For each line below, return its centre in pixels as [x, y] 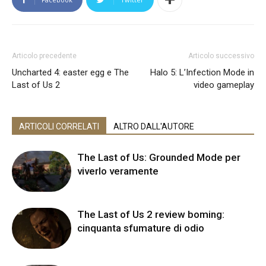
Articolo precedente [44, 56]
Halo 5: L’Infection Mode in [202, 72]
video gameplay [224, 85]
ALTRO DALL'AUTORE [154, 126]
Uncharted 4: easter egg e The [70, 72]
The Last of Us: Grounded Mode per [159, 157]
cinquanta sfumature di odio [141, 228]
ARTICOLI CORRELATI [59, 126]
